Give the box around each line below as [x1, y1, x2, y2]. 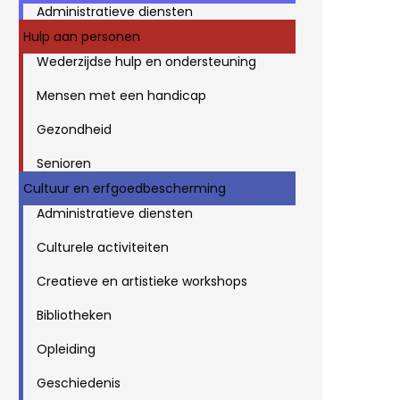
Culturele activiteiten [37, 237, 169, 256]
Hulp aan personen [23, 27, 140, 46]
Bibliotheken [37, 305, 112, 324]
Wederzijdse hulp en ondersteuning [37, 52, 256, 71]
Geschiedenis [37, 373, 121, 392]
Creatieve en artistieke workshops [37, 271, 247, 290]
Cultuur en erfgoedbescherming [23, 179, 226, 197]
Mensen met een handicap [37, 86, 206, 104]
